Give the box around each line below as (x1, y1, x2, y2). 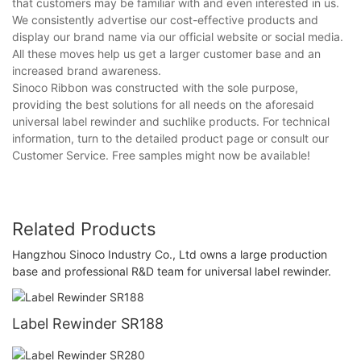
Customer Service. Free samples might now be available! (12, 147, 310, 162)
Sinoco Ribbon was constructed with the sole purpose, (12, 80, 298, 94)
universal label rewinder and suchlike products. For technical (12, 114, 330, 128)
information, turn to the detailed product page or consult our (12, 131, 329, 145)
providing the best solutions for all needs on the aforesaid (12, 97, 314, 111)
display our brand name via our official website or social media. (12, 29, 343, 44)
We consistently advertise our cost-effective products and (12, 12, 318, 27)
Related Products (12, 218, 156, 239)
